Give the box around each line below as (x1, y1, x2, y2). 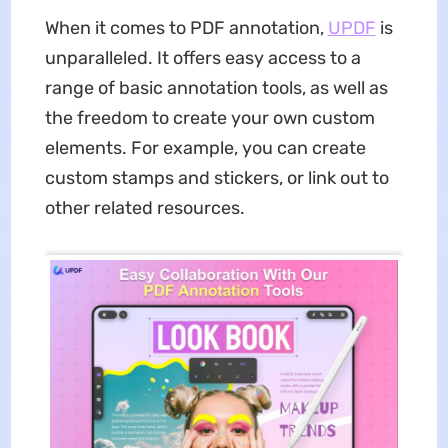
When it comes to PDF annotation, (44, 16, 328, 39)
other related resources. (44, 196, 245, 219)
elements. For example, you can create (44, 136, 366, 159)
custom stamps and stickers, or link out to (44, 166, 389, 189)
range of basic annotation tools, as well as (44, 76, 388, 99)
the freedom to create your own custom (44, 106, 375, 129)
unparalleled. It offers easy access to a (44, 46, 361, 69)
